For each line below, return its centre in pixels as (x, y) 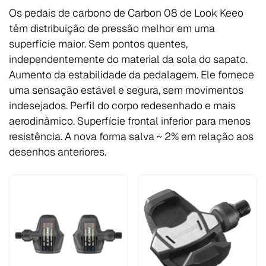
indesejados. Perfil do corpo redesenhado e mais (122, 105)
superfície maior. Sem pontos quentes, (98, 43)
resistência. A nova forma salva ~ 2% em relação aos (131, 136)
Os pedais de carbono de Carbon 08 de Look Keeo (126, 12)
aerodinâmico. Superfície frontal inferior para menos (130, 121)
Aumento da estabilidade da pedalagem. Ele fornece (132, 74)
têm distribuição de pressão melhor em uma (112, 28)
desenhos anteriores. (58, 151)
